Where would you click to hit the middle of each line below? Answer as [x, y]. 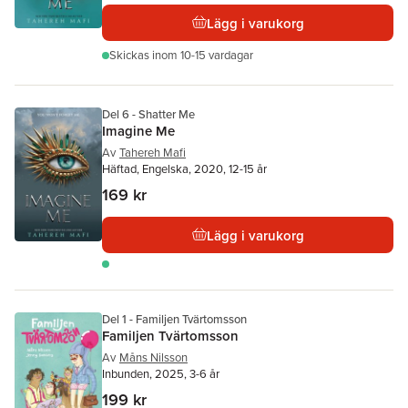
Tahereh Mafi [153, 153]
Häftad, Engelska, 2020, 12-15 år [184, 169]
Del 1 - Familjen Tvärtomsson [174, 319]
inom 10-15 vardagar [203, 55]
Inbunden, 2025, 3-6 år [161, 374]
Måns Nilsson [153, 357]
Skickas [131, 55]
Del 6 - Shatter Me [148, 114]
